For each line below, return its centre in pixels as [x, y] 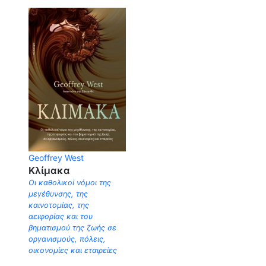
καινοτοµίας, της [59, 205]
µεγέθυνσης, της [58, 194]
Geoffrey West [56, 157]
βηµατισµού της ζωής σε [72, 227]
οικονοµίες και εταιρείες [73, 250]
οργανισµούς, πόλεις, [67, 239]
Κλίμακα [49, 170]
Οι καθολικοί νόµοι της [70, 182]
